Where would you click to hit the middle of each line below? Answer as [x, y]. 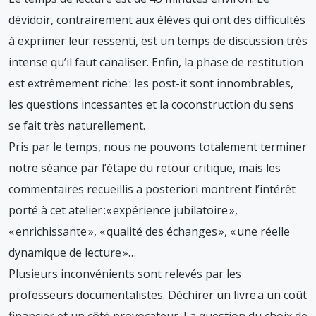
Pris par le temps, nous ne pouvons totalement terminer [158, 147]
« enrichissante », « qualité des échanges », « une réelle [149, 232]
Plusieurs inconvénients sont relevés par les [125, 274]
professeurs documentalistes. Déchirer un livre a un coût [158, 295]
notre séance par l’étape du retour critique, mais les [145, 168]
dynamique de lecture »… [72, 253]
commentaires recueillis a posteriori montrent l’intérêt [152, 189]
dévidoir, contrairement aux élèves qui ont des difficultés [157, 20]
